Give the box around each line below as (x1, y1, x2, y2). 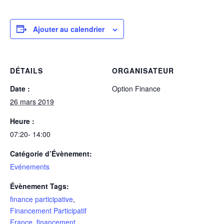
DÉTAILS (10, 65, 43, 75)
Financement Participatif (10, 205, 86, 215)
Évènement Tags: (10, 180, 69, 191)
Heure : (10, 115, 34, 126)
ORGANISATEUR (112, 65, 174, 75)
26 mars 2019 (10, 96, 54, 106)
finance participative (10, 193, 73, 204)
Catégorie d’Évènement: (10, 148, 92, 158)
